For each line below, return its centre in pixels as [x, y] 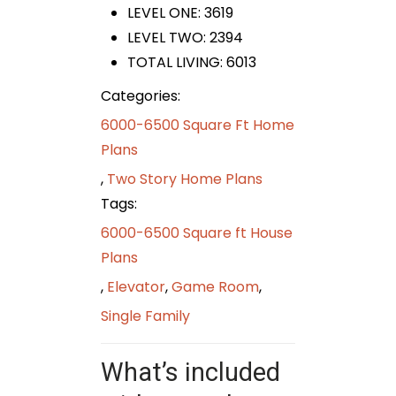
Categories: [141, 96]
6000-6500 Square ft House [197, 233]
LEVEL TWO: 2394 [185, 38]
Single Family [145, 316]
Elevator [136, 287]
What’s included [190, 373]
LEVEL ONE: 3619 [180, 13]
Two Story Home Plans [185, 179]
